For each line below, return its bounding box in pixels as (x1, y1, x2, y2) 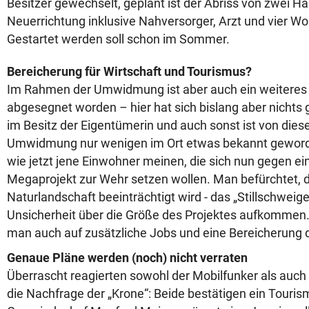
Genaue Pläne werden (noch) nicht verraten (7, 250, 248, 265)
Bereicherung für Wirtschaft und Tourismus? (7, 64, 255, 79)
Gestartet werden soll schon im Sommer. (7, 32, 230, 46)
